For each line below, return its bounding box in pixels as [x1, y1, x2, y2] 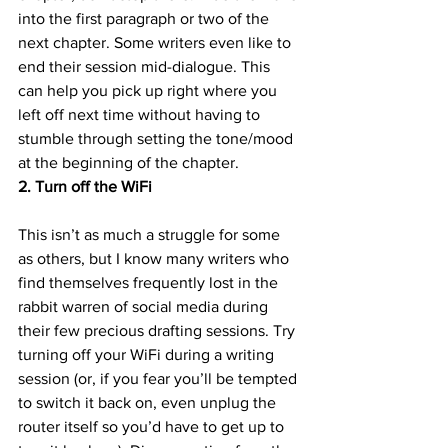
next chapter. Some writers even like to [18, 33, 295, 51]
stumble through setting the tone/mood [18, 129, 297, 147]
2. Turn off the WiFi [18, 177, 152, 195]
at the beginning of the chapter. [18, 153, 239, 171]
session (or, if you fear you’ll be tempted [18, 369, 301, 387]
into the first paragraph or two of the [18, 9, 273, 27]
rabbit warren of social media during [18, 297, 272, 315]
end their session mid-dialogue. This [18, 57, 274, 75]
